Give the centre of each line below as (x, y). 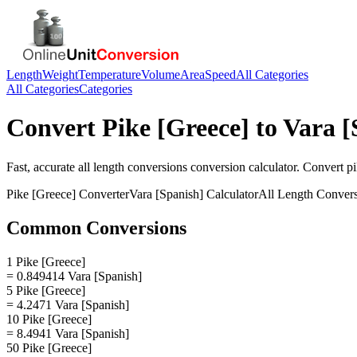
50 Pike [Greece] (49, 347)
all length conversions (133, 167)
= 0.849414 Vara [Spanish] (74, 276)
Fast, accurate (42, 167)
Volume (161, 75)
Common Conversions (96, 228)
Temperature (110, 75)
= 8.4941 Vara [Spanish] (68, 333)
